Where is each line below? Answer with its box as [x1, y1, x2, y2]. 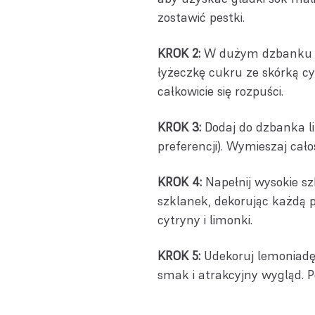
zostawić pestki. [157, 9, 245, 25]
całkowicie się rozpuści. [157, 83, 283, 99]
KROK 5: [157, 247, 200, 264]
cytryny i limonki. [157, 212, 252, 228]
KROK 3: [157, 119, 201, 135]
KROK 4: [157, 174, 202, 190]
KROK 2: [157, 45, 200, 61]
